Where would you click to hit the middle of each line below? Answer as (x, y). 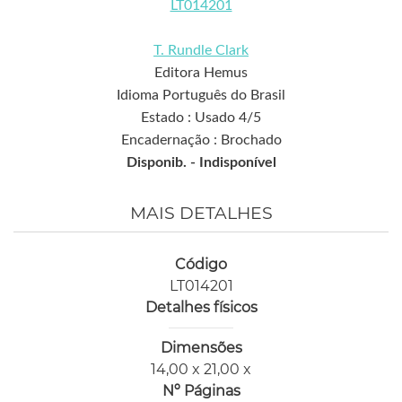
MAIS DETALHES (201, 214)
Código (201, 265)
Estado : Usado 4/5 (201, 118)
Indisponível (237, 163)
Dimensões (201, 348)
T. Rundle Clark (201, 51)
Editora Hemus (201, 73)
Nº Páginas (201, 391)
